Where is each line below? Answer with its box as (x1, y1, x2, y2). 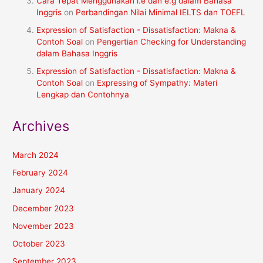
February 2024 (12, 168, 69, 178)
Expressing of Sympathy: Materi (97, 78, 218, 88)
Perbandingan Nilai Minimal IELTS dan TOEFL (76, 7, 246, 17)
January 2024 (12, 186, 66, 195)
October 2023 (12, 239, 66, 249)
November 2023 (12, 221, 75, 231)
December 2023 (12, 203, 75, 213)
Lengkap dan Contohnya (36, 90, 130, 100)
